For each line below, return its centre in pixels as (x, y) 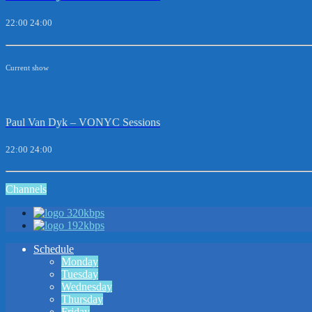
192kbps (86, 226)
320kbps (86, 213)
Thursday (82, 299)
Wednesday (87, 287)
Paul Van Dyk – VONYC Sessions (83, 122)
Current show (27, 67)
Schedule (54, 249)
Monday (80, 262)
